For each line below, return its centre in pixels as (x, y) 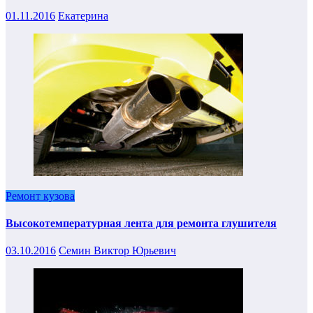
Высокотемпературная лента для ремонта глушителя (141, 224)
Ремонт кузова (40, 196)
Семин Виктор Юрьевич (117, 251)
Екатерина (83, 15)
